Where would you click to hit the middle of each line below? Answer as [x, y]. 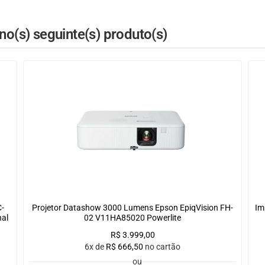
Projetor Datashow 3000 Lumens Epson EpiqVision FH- [132, 208]
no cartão [163, 247]
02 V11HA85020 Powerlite [132, 218]
